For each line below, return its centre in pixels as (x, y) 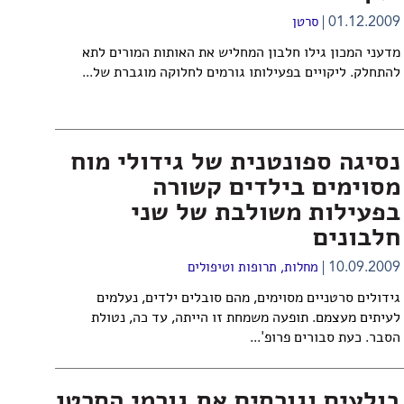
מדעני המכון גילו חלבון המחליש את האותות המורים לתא (241, 53)
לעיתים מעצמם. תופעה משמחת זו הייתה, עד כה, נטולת (245, 318)
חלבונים (356, 239)
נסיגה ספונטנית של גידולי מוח (235, 163)
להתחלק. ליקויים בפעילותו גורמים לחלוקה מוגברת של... (241, 73)
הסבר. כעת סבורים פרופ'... (325, 338)
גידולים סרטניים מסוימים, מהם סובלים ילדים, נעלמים (248, 298)
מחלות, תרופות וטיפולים (252, 268)
